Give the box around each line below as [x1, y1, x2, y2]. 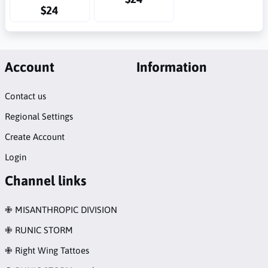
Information [136, 59, 207, 75]
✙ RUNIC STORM [4, 225, 73, 235]
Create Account [4, 132, 65, 142]
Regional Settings [4, 111, 73, 122]
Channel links [4, 172, 86, 188]
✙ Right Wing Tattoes [4, 245, 89, 255]
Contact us [4, 91, 46, 102]
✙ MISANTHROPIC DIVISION [4, 205, 117, 215]
